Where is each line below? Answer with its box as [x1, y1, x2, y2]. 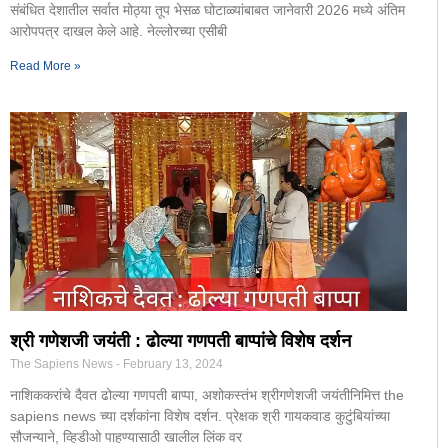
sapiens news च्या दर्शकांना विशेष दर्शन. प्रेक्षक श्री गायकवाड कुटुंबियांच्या [10, 407, 390, 424]
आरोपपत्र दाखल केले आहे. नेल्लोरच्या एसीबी [10, 23, 227, 40]
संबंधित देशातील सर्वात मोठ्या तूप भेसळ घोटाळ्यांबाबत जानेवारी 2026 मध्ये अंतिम [10, 2, 405, 19]
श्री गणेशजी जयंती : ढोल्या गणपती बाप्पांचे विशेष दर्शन [10, 330, 351, 351]
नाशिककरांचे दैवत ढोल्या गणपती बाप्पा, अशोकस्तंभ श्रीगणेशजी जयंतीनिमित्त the [10, 386, 404, 403]
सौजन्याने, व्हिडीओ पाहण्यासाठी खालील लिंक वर [10, 428, 242, 445]
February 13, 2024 [120, 356, 223, 371]
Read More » [10, 59, 81, 74]
